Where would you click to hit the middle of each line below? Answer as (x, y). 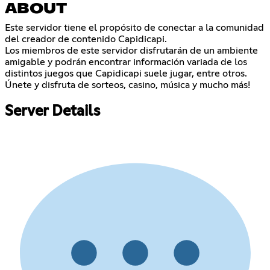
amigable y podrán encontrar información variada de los (126, 62)
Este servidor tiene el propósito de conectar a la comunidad (134, 28)
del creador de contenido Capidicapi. (86, 39)
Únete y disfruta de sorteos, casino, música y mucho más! (127, 85)
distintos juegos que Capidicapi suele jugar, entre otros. (126, 74)
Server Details (52, 112)
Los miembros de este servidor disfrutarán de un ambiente (131, 51)
